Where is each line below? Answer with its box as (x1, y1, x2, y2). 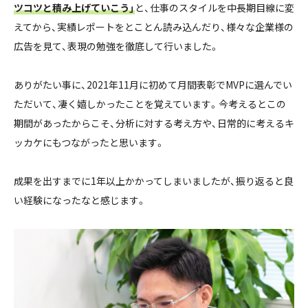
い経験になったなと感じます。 (14, 192, 146, 207)
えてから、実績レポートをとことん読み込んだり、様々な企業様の (14, 19, 294, 34)
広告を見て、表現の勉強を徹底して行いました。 (14, 38, 219, 53)
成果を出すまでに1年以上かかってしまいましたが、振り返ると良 (14, 173, 294, 188)
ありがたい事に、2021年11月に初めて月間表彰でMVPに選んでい (14, 77, 292, 91)
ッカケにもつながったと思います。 (14, 135, 165, 149)
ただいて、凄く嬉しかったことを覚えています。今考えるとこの (14, 96, 286, 111)
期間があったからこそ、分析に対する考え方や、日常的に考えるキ (14, 115, 294, 130)
